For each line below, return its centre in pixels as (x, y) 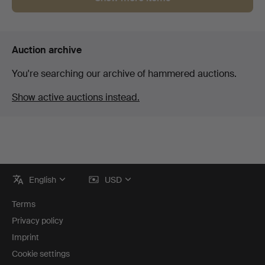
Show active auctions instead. (76, 97)
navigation (43, 190)
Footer (30, 172)
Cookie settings (41, 254)
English (43, 180)
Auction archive (47, 50)
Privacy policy (38, 221)
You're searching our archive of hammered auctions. (124, 73)
